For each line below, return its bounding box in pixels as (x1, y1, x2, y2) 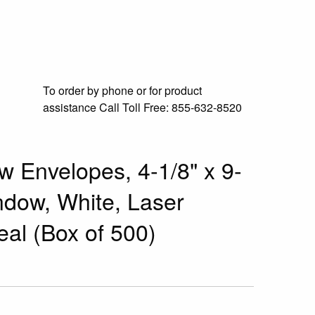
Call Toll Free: (99, 99, 169, 115)
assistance (43, 99, 96, 115)
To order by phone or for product (43, 82, 202, 98)
